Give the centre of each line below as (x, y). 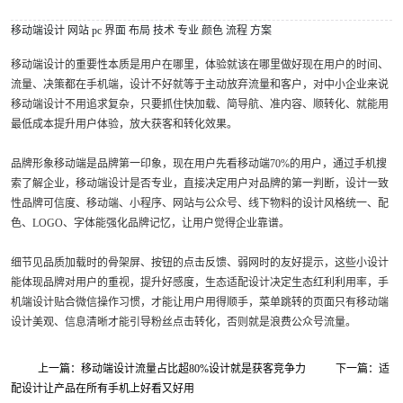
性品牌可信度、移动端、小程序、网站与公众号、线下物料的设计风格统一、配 (200, 203)
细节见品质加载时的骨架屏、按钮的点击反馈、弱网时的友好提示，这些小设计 (200, 263)
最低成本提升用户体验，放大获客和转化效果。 (124, 124)
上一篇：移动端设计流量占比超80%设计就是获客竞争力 (172, 369)
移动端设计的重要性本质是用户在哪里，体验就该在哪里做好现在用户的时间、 (200, 65)
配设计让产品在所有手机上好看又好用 (103, 389)
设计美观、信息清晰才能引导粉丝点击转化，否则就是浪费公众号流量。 (184, 322)
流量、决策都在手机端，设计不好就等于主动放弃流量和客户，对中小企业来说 (200, 85)
